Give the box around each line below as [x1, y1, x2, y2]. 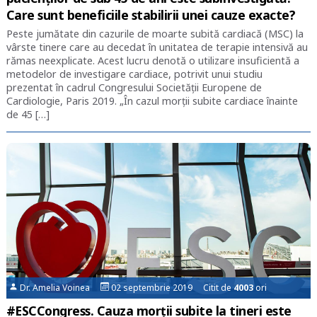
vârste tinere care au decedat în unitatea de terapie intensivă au [6, 40, 308, 54]
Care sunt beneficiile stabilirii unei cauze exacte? [6, 6, 296, 24]
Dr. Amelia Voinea [18, 281, 101, 294]
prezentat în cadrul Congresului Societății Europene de [6, 81, 262, 95]
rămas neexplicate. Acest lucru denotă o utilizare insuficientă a [6, 54, 299, 68]
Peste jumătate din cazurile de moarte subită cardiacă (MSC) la [6, 27, 304, 41]
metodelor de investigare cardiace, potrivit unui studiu [6, 67, 263, 81]
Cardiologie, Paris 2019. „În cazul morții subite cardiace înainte [6, 94, 298, 108]
